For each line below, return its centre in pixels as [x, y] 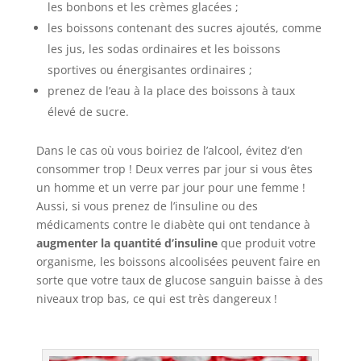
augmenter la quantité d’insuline [127, 243]
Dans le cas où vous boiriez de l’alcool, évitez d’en [169, 151]
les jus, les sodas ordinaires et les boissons [164, 49]
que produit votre [266, 243]
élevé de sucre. [88, 112]
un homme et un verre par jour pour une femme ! [170, 188]
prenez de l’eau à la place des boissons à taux [171, 91]
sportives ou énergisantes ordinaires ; [149, 70]
